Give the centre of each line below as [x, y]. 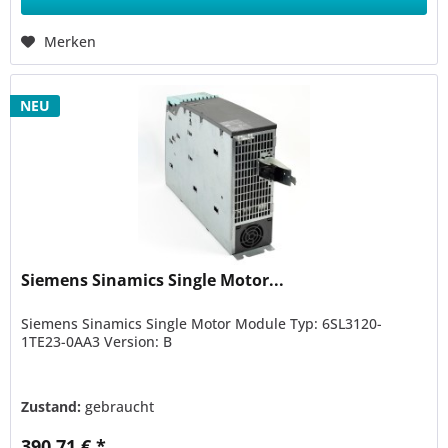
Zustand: [53, 407]
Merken [70, 42]
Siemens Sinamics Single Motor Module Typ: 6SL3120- [202, 324]
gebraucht [120, 407]
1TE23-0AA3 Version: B [97, 342]
